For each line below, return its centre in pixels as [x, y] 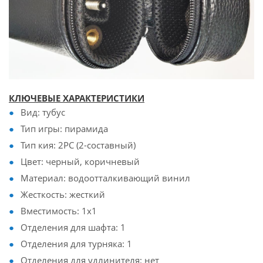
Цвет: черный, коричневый [80, 162]
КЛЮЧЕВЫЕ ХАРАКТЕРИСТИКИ [77, 98]
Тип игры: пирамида [64, 129]
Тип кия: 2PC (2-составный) [78, 145]
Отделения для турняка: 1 [76, 244]
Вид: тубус [43, 112]
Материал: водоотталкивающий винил [105, 178]
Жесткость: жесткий [63, 195]
